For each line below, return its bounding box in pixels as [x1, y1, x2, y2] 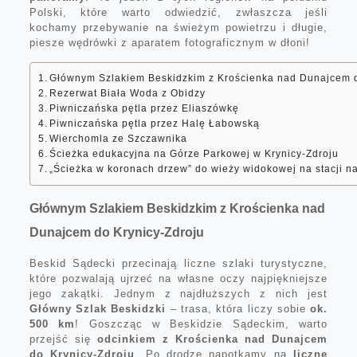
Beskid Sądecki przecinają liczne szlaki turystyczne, [29, 257, 328, 269]
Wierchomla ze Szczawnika [49, 132, 188, 143]
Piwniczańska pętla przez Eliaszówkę [49, 102, 240, 113]
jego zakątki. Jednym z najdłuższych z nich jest [29, 287, 328, 300]
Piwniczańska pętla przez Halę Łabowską [49, 117, 261, 128]
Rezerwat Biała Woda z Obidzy [49, 87, 206, 98]
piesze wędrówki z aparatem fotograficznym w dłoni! [29, 36, 310, 49]
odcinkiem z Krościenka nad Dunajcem [96, 332, 328, 345]
